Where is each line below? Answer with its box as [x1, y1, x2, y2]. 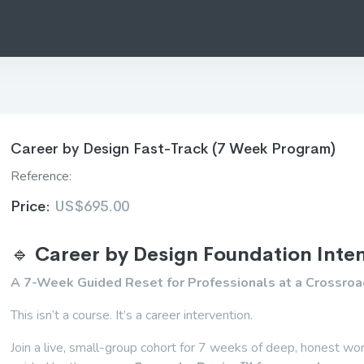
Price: [11, 197, 55, 215]
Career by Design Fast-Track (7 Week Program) [11, 140, 336, 158]
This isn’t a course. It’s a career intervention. [11, 306, 253, 324]
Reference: [11, 167, 72, 185]
